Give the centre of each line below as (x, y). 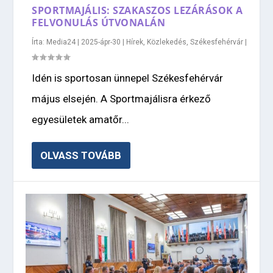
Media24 (61, 42)
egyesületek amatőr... (81, 119)
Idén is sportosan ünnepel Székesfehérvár (128, 78)
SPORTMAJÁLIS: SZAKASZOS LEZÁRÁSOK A (137, 10)
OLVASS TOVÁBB (81, 155)
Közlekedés (167, 42)
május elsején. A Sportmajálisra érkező (122, 98)
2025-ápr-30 (101, 42)
